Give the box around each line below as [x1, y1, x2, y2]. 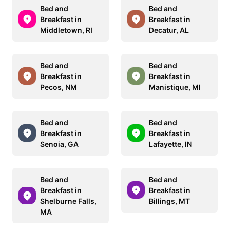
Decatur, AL [149, 25, 189, 34]
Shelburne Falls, [40, 196, 97, 205]
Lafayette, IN [149, 139, 192, 148]
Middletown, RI [40, 25, 92, 34]
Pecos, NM [40, 82, 77, 91]
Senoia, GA [40, 139, 79, 148]
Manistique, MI [149, 82, 201, 91]
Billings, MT [149, 196, 190, 205]
